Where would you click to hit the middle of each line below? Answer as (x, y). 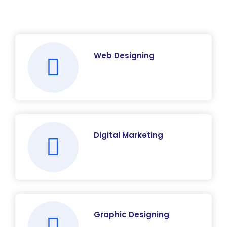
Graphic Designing (131, 214)
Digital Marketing (128, 135)
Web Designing (124, 55)
